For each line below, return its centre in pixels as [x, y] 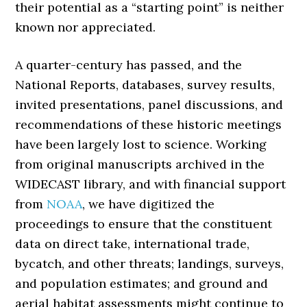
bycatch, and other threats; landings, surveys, [150, 263]
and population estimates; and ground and [142, 283]
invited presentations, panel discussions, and [149, 105]
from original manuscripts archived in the [140, 164]
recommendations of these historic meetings [149, 124]
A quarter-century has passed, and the [129, 65]
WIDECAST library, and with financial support [151, 184]
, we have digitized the [149, 204]
